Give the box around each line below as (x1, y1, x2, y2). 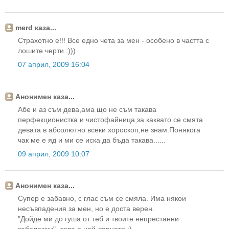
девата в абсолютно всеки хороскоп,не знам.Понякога (18, 125, 200, 134)
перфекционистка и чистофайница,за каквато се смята (18, 115, 203, 124)
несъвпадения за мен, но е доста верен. (18, 204, 154, 213)
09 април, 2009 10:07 (18, 150, 89, 158)
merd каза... (15, 24, 56, 32)
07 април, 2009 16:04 (18, 60, 89, 69)
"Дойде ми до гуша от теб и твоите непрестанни (18, 215, 179, 223)
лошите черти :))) (18, 47, 76, 55)
